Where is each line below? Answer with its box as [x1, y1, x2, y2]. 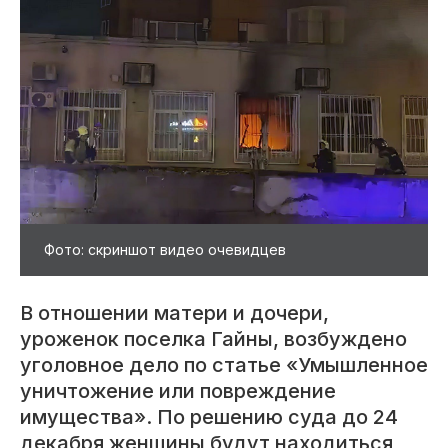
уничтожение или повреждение [20, 379, 336, 404]
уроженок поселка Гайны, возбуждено [20, 327, 407, 352]
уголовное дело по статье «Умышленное [20, 353, 428, 378]
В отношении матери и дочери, [20, 301, 329, 326]
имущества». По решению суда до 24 [20, 405, 398, 430]
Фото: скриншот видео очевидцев [44, 241, 286, 259]
